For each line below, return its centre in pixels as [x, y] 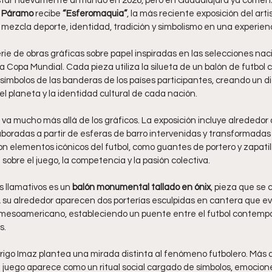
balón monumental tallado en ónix [141, 188]
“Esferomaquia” [95, 14]
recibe [48, 14]
